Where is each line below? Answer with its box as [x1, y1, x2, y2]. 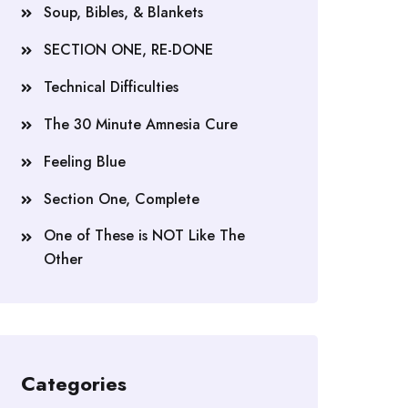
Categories [21, 369, 127, 399]
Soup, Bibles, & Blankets [44, 2, 203, 24]
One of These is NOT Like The [44, 225, 245, 247]
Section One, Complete [44, 189, 199, 210]
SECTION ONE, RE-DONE [44, 39, 213, 61]
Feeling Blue [44, 151, 126, 173]
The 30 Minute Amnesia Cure [44, 114, 238, 136]
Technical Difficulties [44, 76, 178, 98]
